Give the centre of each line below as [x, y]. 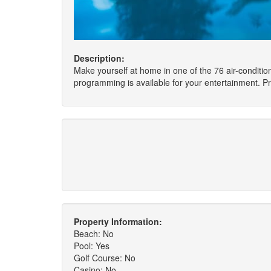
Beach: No [94, 233]
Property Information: [118, 221]
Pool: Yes [92, 246]
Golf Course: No [105, 258]
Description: [99, 58]
